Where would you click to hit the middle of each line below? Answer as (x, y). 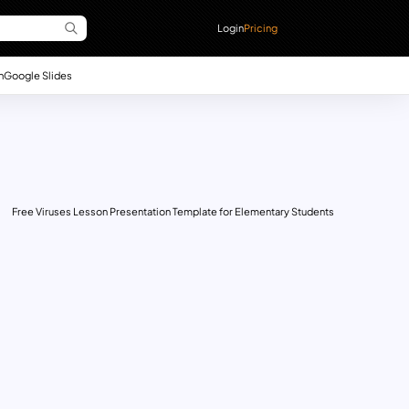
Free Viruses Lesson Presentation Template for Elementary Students (173, 211)
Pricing (261, 27)
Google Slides (37, 74)
